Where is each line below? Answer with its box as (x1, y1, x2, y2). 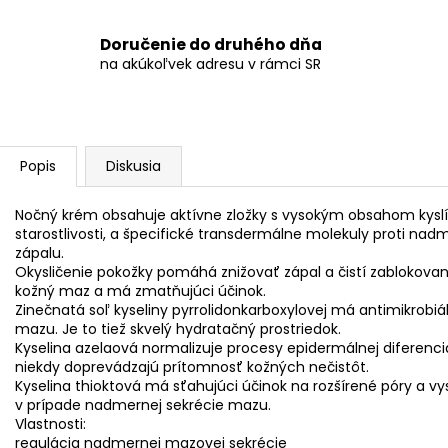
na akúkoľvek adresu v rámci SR (100, 54, 321, 75)
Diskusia (106, 155, 161, 176)
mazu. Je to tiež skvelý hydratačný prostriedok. (15, 318, 341, 339)
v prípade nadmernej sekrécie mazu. (15, 394, 271, 415)
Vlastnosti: (15, 413, 86, 434)
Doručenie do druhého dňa (100, 34, 322, 56)
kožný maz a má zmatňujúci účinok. (15, 280, 266, 301)
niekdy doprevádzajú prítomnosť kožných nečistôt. (15, 356, 369, 377)
